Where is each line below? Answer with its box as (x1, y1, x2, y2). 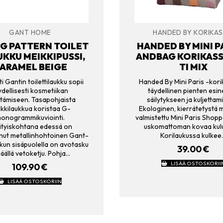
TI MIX (179, 61, 208, 73)
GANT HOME (9, 28, 51, 36)
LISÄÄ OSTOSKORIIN (7, 178, 62, 185)
